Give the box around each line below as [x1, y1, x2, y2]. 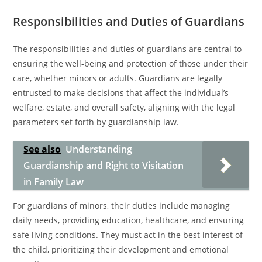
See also [23, 143, 61, 156]
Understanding [65, 143, 133, 156]
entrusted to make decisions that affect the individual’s [13, 87, 229, 98]
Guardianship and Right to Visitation [23, 159, 184, 172]
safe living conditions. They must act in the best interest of [13, 229, 243, 240]
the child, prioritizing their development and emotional [13, 244, 229, 255]
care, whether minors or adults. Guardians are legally [13, 73, 223, 84]
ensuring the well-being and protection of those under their [13, 58, 249, 69]
